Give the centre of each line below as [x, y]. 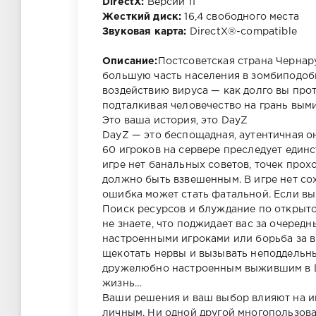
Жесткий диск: [142, 17]
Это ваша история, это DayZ [175, 121]
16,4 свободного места [240, 17]
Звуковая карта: [145, 32]
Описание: [130, 62]
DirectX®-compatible [242, 32]
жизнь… [122, 284]
